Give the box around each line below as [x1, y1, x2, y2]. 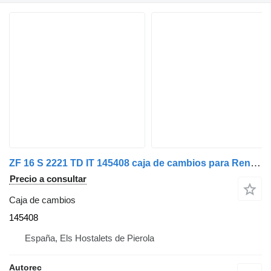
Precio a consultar [10, 173, 87, 184]
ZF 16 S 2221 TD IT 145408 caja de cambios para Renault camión [250, 157, 261, 169]
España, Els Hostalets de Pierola [25, 232, 154, 243]
